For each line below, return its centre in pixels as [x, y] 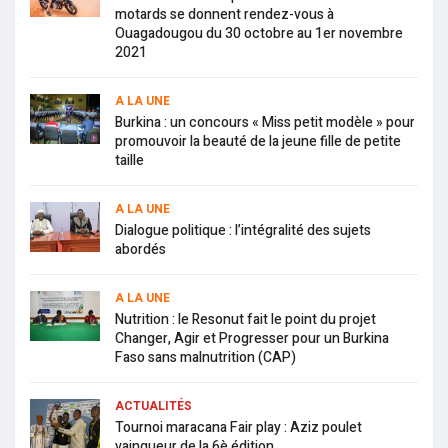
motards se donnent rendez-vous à [224, 15]
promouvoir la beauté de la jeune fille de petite [258, 142]
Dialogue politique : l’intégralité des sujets [243, 231]
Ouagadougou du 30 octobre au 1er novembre [259, 34]
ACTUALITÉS [153, 406]
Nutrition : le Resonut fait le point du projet [245, 320]
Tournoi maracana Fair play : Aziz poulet [238, 428]
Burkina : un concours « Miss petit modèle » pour [265, 123]
